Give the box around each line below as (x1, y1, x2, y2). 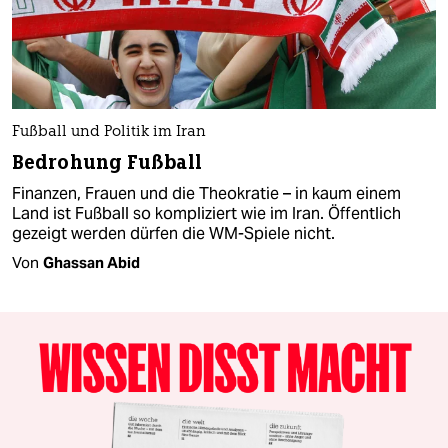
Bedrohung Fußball (12, 149, 202, 175)
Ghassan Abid (43, 252, 140, 272)
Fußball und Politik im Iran (12, 124, 206, 140)
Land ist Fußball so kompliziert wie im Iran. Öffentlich (12, 202, 401, 224)
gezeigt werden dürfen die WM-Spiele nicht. (12, 222, 335, 244)
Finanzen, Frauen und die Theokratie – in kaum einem (12, 182, 401, 204)
